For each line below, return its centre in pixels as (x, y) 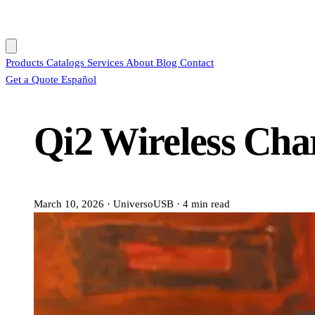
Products (26, 62)
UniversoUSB (143, 204)
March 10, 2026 (69, 204)
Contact (197, 62)
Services (107, 62)
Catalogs (67, 62)
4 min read (206, 204)
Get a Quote (33, 79)
